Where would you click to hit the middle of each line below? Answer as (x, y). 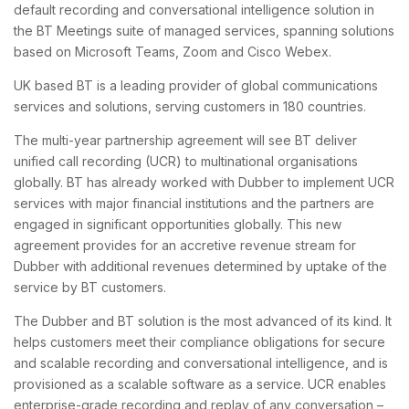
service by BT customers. (90, 287)
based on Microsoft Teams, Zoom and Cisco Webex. (173, 51)
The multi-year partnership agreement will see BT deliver (185, 140)
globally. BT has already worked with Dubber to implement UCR (204, 182)
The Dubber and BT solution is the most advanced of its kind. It (203, 320)
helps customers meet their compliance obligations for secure (199, 341)
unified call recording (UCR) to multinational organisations (186, 161)
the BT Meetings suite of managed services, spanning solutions (204, 30)
